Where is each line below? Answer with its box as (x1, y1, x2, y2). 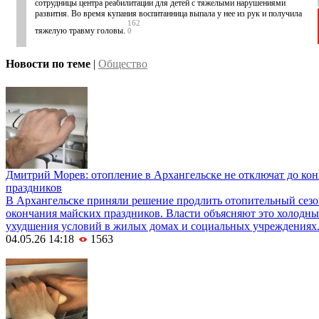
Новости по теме (6, 58, 90, 70)
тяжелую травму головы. (35, 26, 125, 36)
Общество (98, 58, 147, 70)
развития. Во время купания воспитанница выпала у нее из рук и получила (35, 9, 302, 19)
